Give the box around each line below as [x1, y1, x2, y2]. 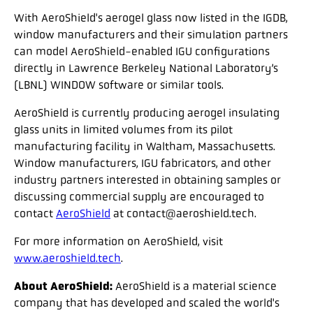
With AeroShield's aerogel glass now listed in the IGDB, [14, 10, 288, 24]
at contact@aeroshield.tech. [110, 206, 256, 220]
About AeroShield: [14, 278, 112, 293]
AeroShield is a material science [112, 279, 277, 293]
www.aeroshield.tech [14, 251, 121, 265]
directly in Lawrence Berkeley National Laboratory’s [14, 61, 278, 75]
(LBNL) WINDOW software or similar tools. [14, 78, 224, 92]
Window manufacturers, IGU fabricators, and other [14, 156, 271, 170]
